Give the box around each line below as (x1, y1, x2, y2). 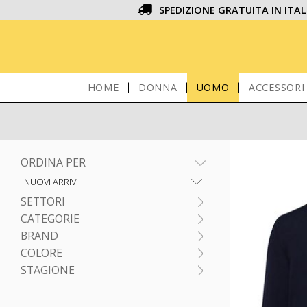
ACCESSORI (248, 81, 305, 94)
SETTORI (21, 194, 65, 209)
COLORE (21, 245, 62, 260)
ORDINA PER (21, 155, 86, 170)
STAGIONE (21, 262, 75, 278)
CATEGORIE (21, 211, 79, 226)
